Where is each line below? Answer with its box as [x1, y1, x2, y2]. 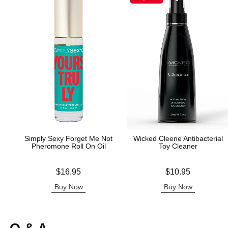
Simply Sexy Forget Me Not [24, 134, 113, 142]
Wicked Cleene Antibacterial [133, 134, 223, 142]
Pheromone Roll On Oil [31, 142, 106, 150]
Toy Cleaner [158, 142, 197, 150]
